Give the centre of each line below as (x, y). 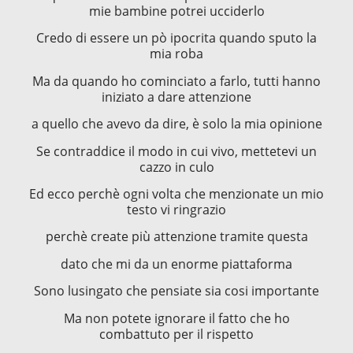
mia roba (176, 54)
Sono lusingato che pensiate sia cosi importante (176, 291)
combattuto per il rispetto (176, 334)
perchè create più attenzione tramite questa (176, 237)
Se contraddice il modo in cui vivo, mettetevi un (176, 151)
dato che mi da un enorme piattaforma (176, 264)
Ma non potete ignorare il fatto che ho (176, 318)
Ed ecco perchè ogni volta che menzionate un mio (176, 193)
